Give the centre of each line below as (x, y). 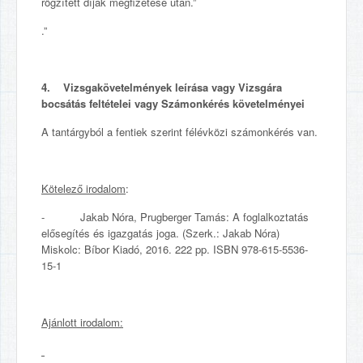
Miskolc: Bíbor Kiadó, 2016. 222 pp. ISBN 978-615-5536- (175, 249)
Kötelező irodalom (83, 188)
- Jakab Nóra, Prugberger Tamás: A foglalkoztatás (175, 217)
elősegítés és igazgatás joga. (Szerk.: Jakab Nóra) (160, 233)
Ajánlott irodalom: (82, 322)
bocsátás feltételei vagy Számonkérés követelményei (173, 103)
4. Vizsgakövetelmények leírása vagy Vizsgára (162, 87)
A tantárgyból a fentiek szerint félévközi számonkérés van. (179, 132)
